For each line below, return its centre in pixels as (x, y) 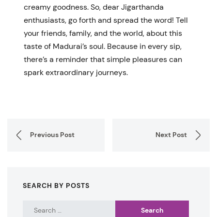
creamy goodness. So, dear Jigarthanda (94, 7)
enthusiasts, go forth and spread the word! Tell (106, 20)
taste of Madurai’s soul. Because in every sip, (103, 46)
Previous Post (52, 135)
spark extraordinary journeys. (77, 72)
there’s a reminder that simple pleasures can (103, 59)
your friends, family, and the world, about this (103, 33)
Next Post (171, 135)
